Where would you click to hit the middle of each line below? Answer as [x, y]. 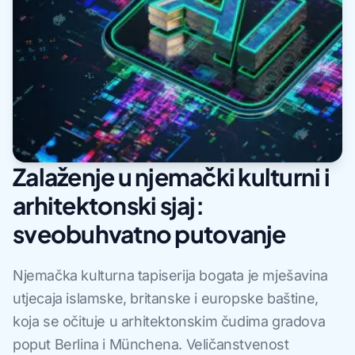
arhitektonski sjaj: [108, 206]
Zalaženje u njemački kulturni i [171, 177]
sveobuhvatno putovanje [149, 234]
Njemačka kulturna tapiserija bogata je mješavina [170, 276]
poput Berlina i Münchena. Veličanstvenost [151, 345]
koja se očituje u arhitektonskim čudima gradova [169, 322]
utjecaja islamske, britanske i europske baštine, [166, 299]
